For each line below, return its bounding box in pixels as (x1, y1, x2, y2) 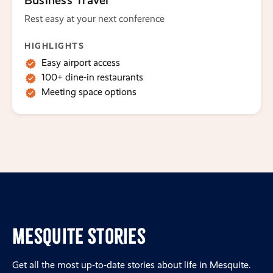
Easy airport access (41, 56, 120, 68)
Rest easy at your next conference (24, 12, 165, 24)
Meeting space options (41, 85, 136, 97)
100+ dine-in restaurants (41, 71, 143, 83)
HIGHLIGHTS (24, 40, 84, 51)
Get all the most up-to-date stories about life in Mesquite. (12, 258, 251, 271)
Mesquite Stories (12, 223, 146, 250)
